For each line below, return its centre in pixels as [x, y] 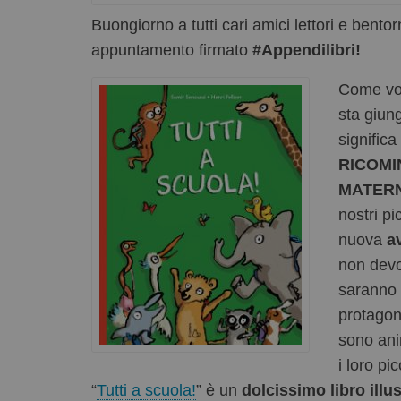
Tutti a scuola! [146, 390]
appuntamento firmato [172, 50]
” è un [219, 390]
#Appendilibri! [307, 50]
